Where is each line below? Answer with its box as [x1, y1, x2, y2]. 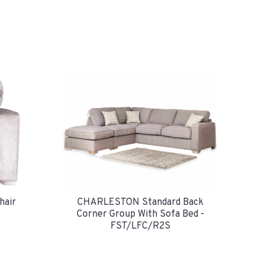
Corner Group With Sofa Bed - [76, 208, 204, 220]
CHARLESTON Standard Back [77, 196, 204, 208]
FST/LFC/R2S [110, 220, 170, 232]
